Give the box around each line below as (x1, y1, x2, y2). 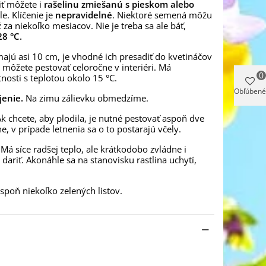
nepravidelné (55, 9, 112, 21)
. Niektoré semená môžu (112, 9, 212, 21)
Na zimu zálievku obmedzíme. (23, 92, 148, 104)
